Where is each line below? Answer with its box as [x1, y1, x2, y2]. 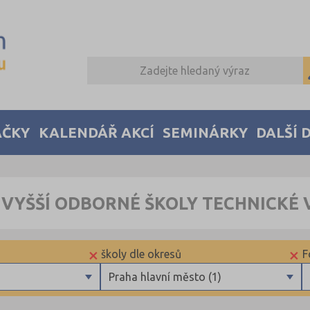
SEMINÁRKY [163, 124, 248, 140]
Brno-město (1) [104, 295, 181, 309]
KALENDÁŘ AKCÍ [38, 124, 154, 140]
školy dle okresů [101, 248, 181, 261]
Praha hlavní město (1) [109, 271, 221, 284]
